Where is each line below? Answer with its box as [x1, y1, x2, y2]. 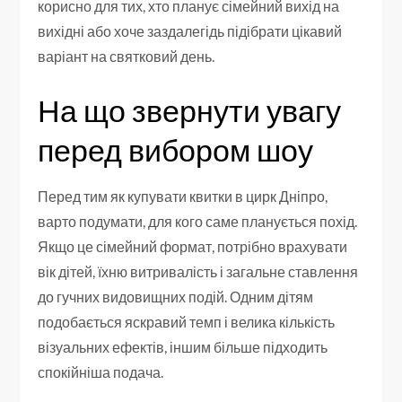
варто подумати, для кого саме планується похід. [38, 212, 358, 230]
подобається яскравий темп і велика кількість [38, 312, 336, 330]
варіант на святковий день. [38, 47, 215, 65]
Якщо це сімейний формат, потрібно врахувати [38, 237, 348, 255]
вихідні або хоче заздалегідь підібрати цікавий [38, 22, 343, 39]
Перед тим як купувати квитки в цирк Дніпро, [38, 187, 328, 205]
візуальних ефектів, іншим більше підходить [38, 337, 328, 355]
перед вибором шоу [38, 130, 314, 168]
